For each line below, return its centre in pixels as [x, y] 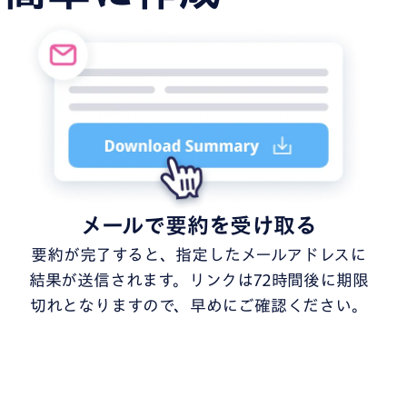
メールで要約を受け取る [199, 225]
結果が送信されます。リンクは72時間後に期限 [199, 279]
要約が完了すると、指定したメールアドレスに [199, 254]
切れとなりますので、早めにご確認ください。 [199, 305]
